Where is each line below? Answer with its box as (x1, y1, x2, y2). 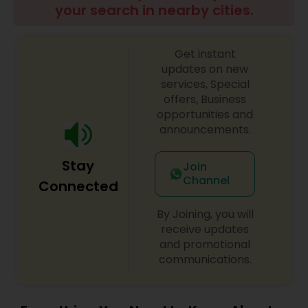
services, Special (160, 76, 250, 92)
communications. (158, 252, 252, 267)
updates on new (162, 61, 249, 77)
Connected (38, 177, 118, 196)
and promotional (159, 236, 251, 252)
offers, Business (164, 91, 247, 107)
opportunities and (157, 107, 254, 122)
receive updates (161, 221, 250, 237)
